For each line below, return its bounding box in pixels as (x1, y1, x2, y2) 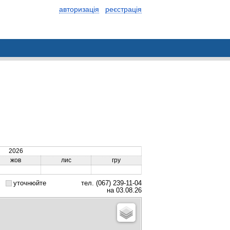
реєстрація (105, 5, 142, 13)
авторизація (59, 5, 99, 13)
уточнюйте (13, 179, 46, 187)
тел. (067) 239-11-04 (79, 179, 142, 187)
